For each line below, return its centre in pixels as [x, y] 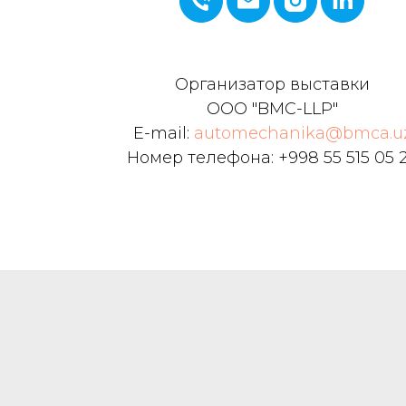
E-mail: [163, 134]
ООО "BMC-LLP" [272, 109]
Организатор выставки [272, 85]
